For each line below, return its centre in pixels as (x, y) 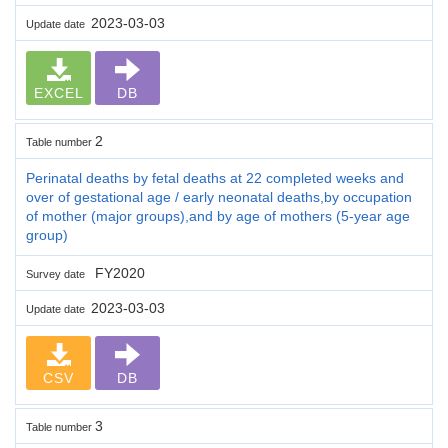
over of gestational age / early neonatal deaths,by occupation (219, 196)
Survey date (58, 273)
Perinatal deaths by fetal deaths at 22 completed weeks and (215, 177)
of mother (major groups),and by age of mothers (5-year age (218, 215)
